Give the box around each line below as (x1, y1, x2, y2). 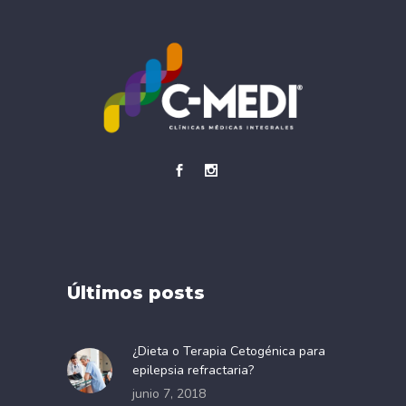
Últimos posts (67, 282, 205, 304)
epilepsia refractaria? (132, 362, 254, 380)
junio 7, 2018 (132, 385, 206, 403)
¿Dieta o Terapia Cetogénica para (132, 343, 325, 361)
